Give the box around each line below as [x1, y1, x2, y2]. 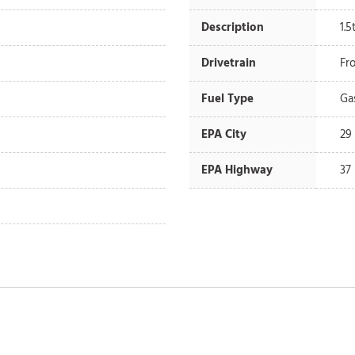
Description [201, 17, 264, 37]
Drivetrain [201, 53, 256, 73]
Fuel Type [201, 89, 254, 109]
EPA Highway [201, 160, 273, 180]
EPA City [201, 124, 246, 144]
